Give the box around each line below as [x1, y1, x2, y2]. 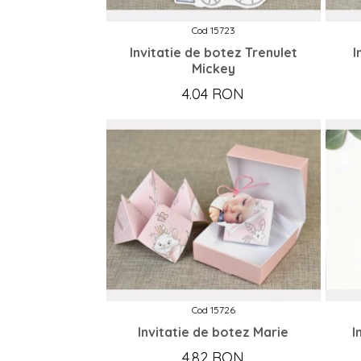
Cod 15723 [191, 24, 235, 37]
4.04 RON [182, 85, 245, 104]
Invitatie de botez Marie [138, 324, 289, 341]
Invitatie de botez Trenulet [129, 44, 297, 61]
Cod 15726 [191, 304, 235, 317]
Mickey [191, 60, 235, 77]
